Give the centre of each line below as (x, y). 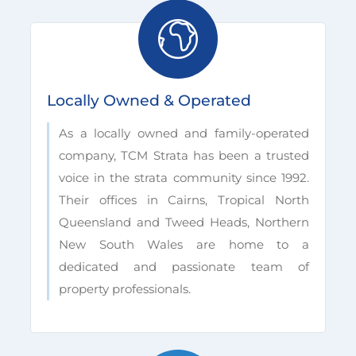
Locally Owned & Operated (149, 101)
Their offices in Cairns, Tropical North (184, 200)
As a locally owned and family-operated (184, 133)
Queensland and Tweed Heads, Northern (184, 222)
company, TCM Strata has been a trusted (184, 155)
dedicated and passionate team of (184, 267)
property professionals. (125, 289)
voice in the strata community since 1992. (184, 178)
